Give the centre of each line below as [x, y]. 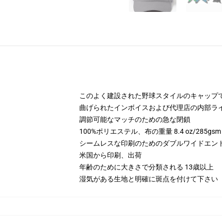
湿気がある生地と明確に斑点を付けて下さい [149, 179]
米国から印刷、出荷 [111, 155]
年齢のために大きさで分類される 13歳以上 [146, 167]
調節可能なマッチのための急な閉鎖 [135, 119]
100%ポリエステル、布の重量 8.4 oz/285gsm [150, 131]
